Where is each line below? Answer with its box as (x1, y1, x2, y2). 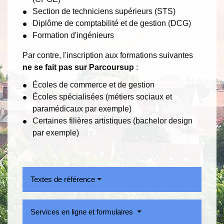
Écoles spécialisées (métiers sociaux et (32, 92, 172, 101)
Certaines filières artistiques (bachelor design (32, 116, 192, 125)
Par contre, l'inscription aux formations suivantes (22, 51, 193, 60)
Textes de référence (30, 175, 95, 184)
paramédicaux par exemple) (32, 104, 131, 113)
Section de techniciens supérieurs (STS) (32, 7, 175, 16)
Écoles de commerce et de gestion (32, 80, 154, 89)
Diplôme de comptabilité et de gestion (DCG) (32, 19, 191, 28)
